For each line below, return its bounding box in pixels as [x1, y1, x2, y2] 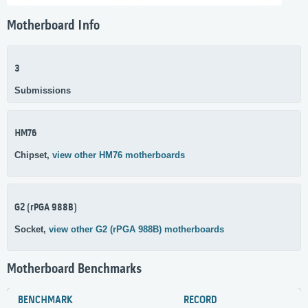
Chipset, [14, 150, 52, 161]
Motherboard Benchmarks [7, 261, 142, 277]
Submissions [14, 85, 71, 96]
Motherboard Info [7, 19, 100, 34]
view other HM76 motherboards [52, 150, 185, 161]
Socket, [14, 223, 49, 234]
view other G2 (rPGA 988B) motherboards [49, 223, 224, 234]
